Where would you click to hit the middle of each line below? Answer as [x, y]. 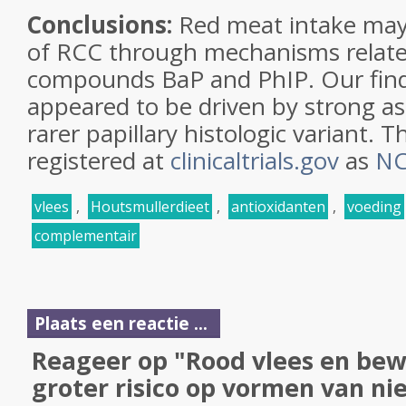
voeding [374, 207]
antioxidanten [278, 207]
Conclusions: [100, 24]
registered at [99, 160]
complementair [86, 236]
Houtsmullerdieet [150, 207]
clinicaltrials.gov [255, 160]
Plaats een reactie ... [121, 323]
